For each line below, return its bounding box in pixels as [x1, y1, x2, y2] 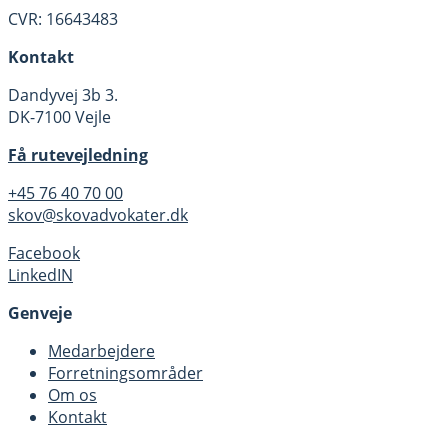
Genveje [8, 301, 72, 324]
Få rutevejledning [8, 143, 148, 166]
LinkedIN [8, 263, 73, 286]
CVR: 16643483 [8, 7, 118, 30]
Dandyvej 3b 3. [8, 83, 118, 106]
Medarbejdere [48, 339, 155, 362]
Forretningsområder [48, 361, 203, 384]
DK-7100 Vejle [8, 105, 111, 128]
